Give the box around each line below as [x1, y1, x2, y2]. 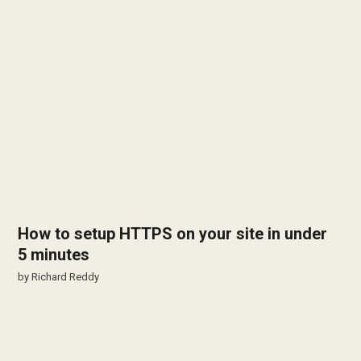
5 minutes [18, 244, 90, 264]
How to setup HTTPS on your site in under [18, 223, 328, 243]
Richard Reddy [31, 270, 100, 283]
